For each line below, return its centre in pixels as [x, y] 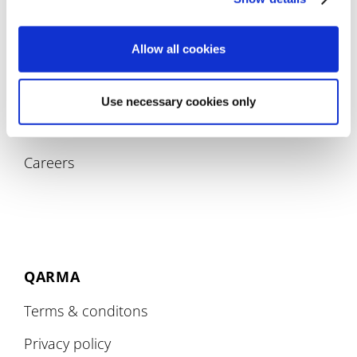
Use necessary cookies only [178, 101]
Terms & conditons [86, 310]
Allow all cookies [178, 49]
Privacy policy [67, 343]
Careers [49, 162]
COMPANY [63, 95]
